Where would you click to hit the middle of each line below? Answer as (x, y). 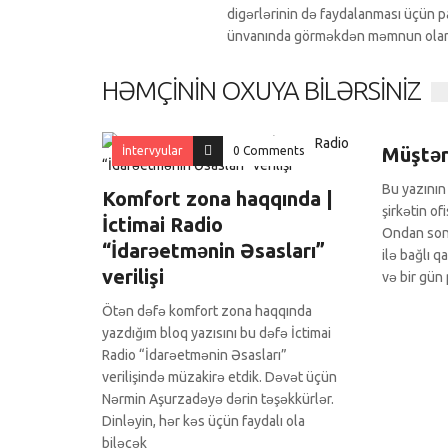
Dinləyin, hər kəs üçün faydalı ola (203, 421)
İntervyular (152, 151)
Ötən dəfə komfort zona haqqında (207, 311)
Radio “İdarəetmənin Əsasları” (194, 355)
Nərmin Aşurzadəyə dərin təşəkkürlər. (218, 399)
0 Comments (268, 151)
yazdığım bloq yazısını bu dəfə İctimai (216, 333)
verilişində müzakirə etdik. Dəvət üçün (219, 377)
